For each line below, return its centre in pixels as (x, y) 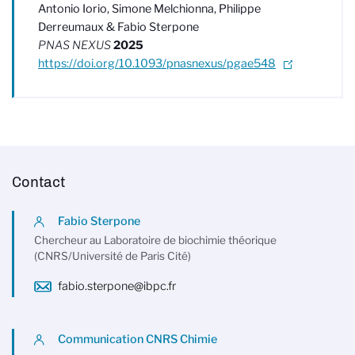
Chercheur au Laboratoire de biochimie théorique (155, 240)
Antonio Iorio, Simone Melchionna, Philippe (149, 9)
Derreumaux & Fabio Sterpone (118, 27)
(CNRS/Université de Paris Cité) (113, 256)
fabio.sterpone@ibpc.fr (117, 286)
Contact (38, 182)
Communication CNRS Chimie (137, 339)
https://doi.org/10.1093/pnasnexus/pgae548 (157, 63)
